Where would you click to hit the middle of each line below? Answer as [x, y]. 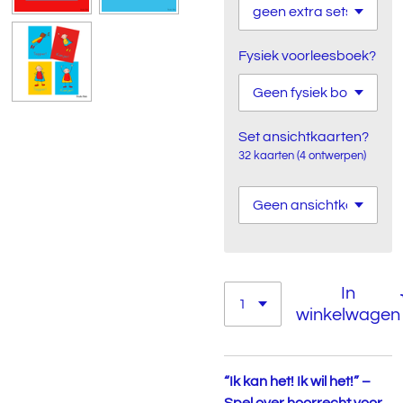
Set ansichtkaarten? [304, 137]
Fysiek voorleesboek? [307, 56]
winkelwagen [348, 315]
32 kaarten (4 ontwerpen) [302, 156]
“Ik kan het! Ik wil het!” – [297, 381]
